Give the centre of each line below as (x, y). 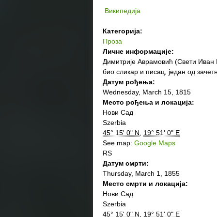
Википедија (123, 11)
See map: (118, 143)
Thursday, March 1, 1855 (141, 173)
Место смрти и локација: (146, 184)
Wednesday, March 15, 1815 (147, 92)
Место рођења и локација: (149, 102)
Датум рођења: (130, 82)
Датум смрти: (127, 163)
